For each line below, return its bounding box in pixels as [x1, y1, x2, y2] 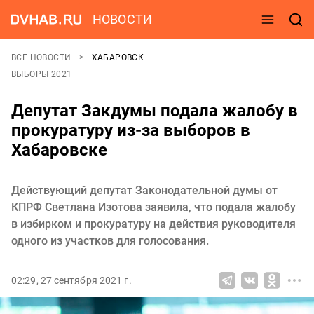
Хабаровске [11, 140, 107, 160]
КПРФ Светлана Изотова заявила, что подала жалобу [11, 200, 296, 214]
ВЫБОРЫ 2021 [11, 69, 72, 79]
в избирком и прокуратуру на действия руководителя [11, 217, 296, 231]
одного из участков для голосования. [11, 234, 209, 247]
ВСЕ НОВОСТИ [11, 53, 74, 62]
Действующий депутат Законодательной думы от [11, 184, 278, 197]
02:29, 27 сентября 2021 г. [11, 275, 132, 286]
